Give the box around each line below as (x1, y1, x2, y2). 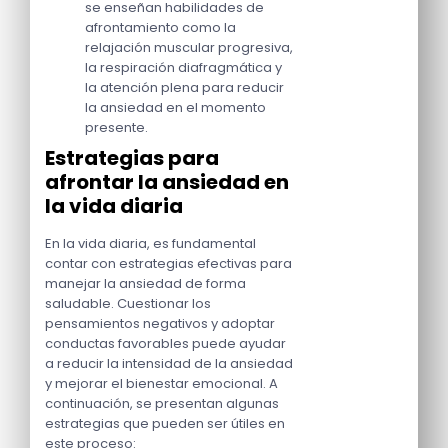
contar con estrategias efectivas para (45, 254, 292, 274)
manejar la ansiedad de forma (45, 274, 246, 294)
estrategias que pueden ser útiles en (45, 414, 285, 434)
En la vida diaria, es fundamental (45, 234, 256, 254)
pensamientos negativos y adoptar (45, 314, 275, 334)
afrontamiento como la (85, 18, 236, 38)
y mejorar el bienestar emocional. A (45, 374, 278, 394)
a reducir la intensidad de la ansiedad (45, 354, 293, 374)
